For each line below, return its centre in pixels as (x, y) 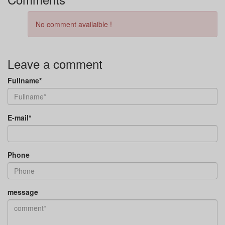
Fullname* (25, 81)
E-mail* (19, 118)
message (23, 192)
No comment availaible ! (74, 24)
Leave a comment (55, 64)
